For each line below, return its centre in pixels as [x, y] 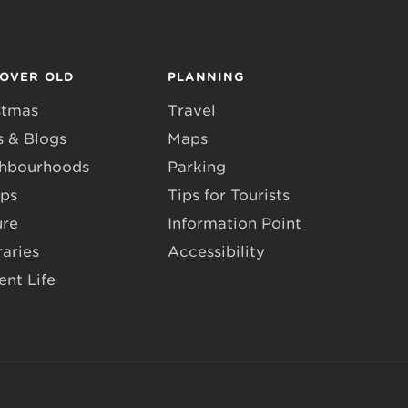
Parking [197, 167]
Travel [192, 111]
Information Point [235, 224]
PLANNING [207, 77]
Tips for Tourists [229, 195]
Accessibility [216, 252]
